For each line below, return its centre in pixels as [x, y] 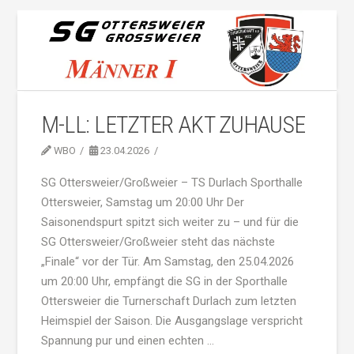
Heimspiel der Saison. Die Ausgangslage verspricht [171, 320]
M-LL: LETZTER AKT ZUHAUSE [173, 124]
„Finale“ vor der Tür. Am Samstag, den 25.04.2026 [167, 261]
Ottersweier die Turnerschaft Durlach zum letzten [168, 301]
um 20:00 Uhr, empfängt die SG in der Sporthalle [164, 281]
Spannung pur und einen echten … [127, 340]
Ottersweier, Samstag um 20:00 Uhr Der [142, 202]
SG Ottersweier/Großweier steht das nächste [158, 241]
